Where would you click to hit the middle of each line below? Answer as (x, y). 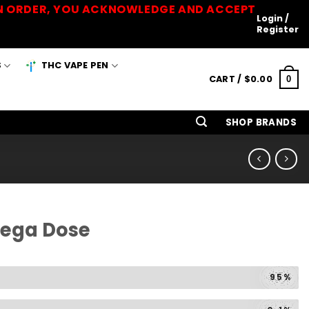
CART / (226, 79)
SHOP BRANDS (261, 122)
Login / (273, 18)
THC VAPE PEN (75, 65)
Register (278, 29)
